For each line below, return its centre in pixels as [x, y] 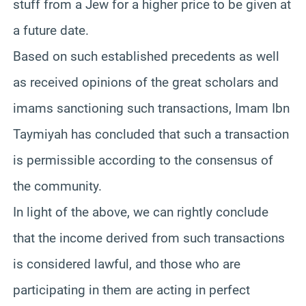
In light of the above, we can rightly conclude [141, 212]
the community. [57, 186]
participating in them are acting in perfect [131, 290]
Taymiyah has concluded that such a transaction [151, 134]
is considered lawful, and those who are [127, 264]
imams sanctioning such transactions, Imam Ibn [151, 108]
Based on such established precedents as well [146, 56]
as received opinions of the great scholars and [146, 82]
